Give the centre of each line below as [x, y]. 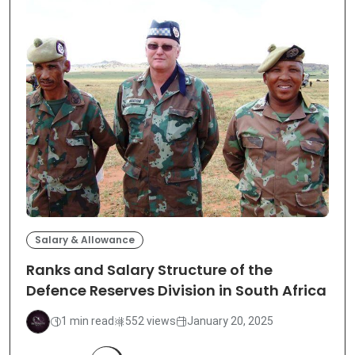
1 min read [88, 321]
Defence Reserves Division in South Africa [176, 291]
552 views [151, 321]
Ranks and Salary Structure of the [149, 270]
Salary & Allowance [85, 239]
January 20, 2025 [230, 321]
